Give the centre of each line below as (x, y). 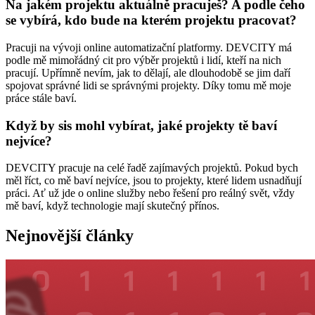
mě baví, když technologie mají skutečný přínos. (112, 206)
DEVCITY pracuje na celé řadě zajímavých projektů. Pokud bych (152, 168)
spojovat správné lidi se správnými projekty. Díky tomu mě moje (148, 85)
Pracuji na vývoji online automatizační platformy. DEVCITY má (149, 47)
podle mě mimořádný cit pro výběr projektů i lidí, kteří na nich (143, 60)
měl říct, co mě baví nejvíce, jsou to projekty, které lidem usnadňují (154, 181)
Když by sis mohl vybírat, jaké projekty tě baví (141, 125)
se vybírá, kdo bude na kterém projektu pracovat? (151, 20)
